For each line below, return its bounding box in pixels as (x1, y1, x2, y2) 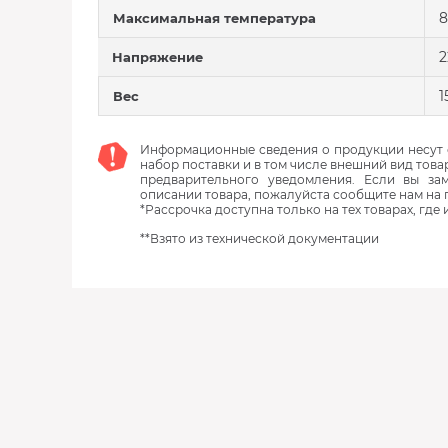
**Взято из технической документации (140, 231, 379, 246)
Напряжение (112, 49, 203, 65)
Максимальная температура (113, 10, 316, 26)
